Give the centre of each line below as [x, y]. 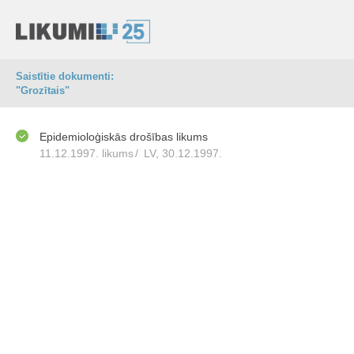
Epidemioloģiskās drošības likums [124, 137]
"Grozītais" [43, 90]
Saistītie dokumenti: [65, 76]
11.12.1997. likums [87, 153]
